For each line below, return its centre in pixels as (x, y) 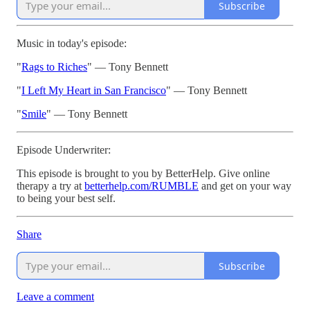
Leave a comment (55, 297)
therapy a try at (51, 186)
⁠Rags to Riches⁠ (54, 67)
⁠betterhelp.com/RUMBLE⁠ (142, 186)
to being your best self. (66, 199)
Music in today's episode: (72, 44)
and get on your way (245, 186)
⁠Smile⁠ (34, 114)
